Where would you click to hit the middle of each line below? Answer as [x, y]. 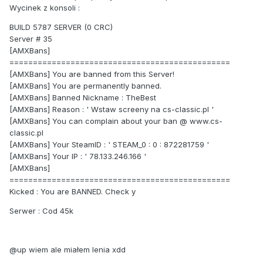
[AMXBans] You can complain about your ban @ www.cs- [116, 121]
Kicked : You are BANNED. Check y [73, 192]
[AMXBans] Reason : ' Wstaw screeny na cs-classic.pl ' [112, 109]
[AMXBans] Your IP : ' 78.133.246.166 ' [78, 156]
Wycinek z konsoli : [46, 8]
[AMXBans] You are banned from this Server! [92, 74]
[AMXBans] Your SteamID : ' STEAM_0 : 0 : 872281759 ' [109, 145]
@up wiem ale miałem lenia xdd [68, 250]
